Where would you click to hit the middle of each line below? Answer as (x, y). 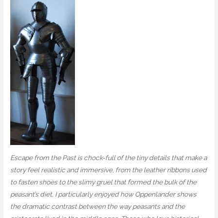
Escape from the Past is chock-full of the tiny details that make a (109, 157)
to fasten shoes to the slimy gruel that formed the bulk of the (104, 182)
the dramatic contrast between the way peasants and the (98, 206)
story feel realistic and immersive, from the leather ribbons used (109, 170)
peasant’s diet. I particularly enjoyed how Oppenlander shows (104, 194)
